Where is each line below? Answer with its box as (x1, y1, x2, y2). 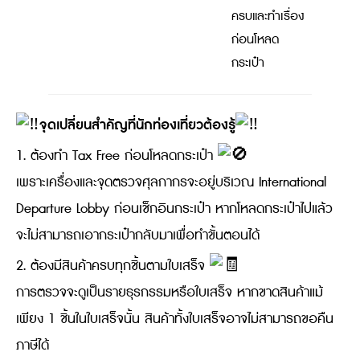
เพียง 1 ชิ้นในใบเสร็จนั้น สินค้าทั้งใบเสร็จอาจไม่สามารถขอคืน (16, 309, 333, 330)
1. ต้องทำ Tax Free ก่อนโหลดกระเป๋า (16, 145, 218, 167)
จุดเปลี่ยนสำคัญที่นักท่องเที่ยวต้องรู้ (39, 114, 235, 137)
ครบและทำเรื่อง (231, 7, 304, 27)
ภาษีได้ (16, 335, 49, 357)
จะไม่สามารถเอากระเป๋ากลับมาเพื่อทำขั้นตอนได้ (16, 225, 260, 247)
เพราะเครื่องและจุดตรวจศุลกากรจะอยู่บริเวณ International (16, 172, 326, 194)
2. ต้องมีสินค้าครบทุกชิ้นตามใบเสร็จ (16, 256, 210, 277)
